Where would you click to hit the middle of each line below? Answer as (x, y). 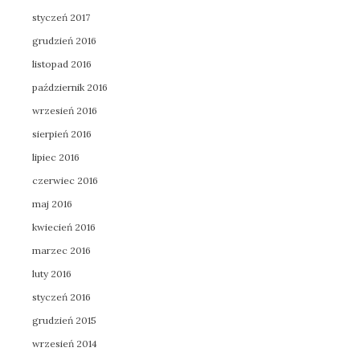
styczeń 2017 (61, 17)
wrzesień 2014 (65, 344)
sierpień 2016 (62, 134)
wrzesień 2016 (65, 110)
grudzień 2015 (64, 320)
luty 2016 (52, 274)
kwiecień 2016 (64, 227)
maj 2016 (52, 204)
